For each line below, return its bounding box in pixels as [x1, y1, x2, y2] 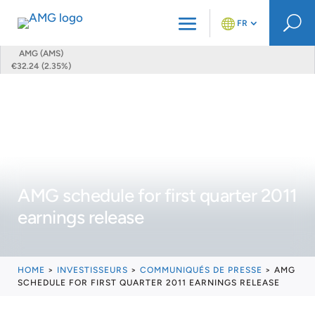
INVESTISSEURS [57, 265, 128, 275]
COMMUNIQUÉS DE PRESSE [140, 265, 262, 275]
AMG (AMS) [19, 49, 63, 58]
